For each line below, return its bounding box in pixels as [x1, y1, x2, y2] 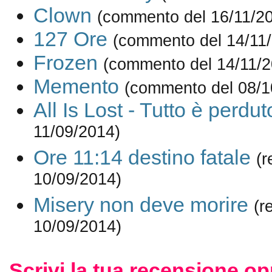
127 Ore [33, 27, 107, 51]
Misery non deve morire [33, 193, 248, 217]
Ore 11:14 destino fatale [33, 146, 251, 169]
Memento [33, 75, 119, 98]
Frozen [33, 51, 98, 75]
